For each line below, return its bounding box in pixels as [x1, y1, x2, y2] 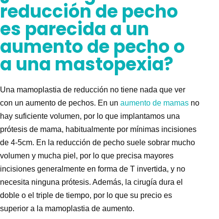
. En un [94, 99, 120, 108]
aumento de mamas [120, 99, 189, 108]
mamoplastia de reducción [17, 86, 108, 94]
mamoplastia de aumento [45, 204, 132, 213]
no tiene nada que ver [108, 86, 185, 94]
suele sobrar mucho [125, 138, 195, 147]
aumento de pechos [25, 99, 94, 108]
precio [140, 191, 162, 200]
